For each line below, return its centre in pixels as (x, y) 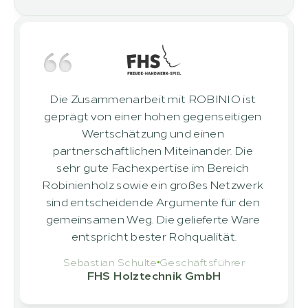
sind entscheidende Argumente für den (153, 201)
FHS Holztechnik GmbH (154, 275)
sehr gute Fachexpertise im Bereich (153, 167)
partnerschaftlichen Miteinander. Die (153, 150)
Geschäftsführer (202, 262)
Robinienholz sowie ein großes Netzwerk (153, 184)
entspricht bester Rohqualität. (154, 236)
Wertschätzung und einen (153, 133)
